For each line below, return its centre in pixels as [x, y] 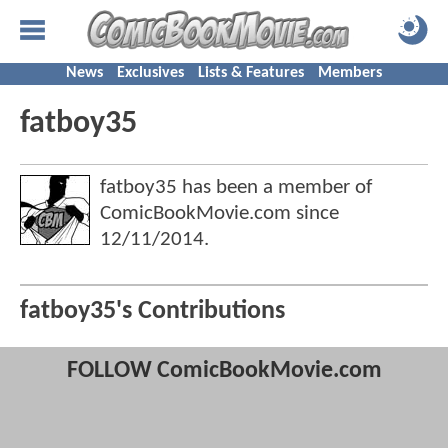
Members [350, 73]
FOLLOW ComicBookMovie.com [224, 371]
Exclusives [150, 73]
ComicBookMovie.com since [219, 213]
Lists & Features [251, 73]
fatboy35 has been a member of [236, 187]
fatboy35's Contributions [152, 312]
